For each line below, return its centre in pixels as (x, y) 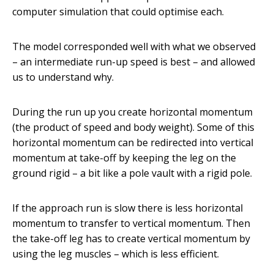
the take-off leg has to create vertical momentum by (131, 239)
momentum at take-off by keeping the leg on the (124, 158)
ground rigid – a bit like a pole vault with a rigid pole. (132, 173)
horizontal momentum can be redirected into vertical (133, 143)
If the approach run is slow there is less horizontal (128, 208)
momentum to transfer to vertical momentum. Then (131, 224)
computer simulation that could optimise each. (118, 12)
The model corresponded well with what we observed (134, 47)
